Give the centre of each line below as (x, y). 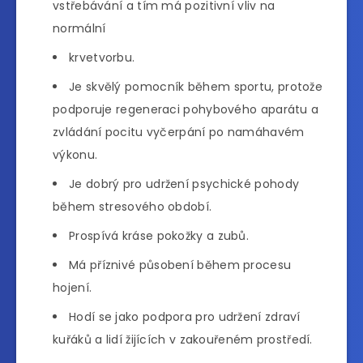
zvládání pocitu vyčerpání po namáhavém (179, 132)
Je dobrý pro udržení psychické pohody (184, 184)
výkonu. (75, 154)
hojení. (73, 287)
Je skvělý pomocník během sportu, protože (196, 86)
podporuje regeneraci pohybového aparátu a (186, 109)
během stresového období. (132, 206)
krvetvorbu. (102, 57)
